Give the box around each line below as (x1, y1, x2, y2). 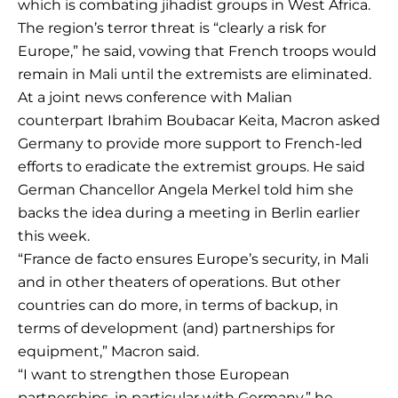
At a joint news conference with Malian (18, 89, 292, 107)
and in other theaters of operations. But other (18, 274, 340, 291)
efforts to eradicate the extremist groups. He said (18, 158, 365, 176)
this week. (18, 227, 90, 245)
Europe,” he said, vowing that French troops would (18, 43, 377, 60)
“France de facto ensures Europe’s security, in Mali (18, 251, 369, 268)
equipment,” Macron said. (18, 343, 199, 361)
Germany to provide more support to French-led (18, 135, 362, 153)
